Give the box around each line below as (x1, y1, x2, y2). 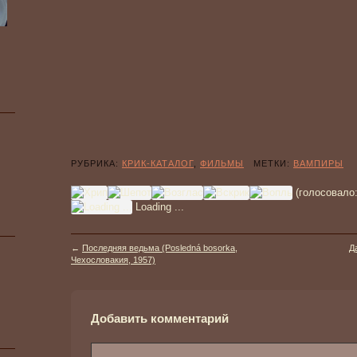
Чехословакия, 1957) (71, 255, 155, 265)
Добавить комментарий (91, 312, 229, 325)
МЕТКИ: (244, 159, 293, 168)
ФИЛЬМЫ (200, 159, 244, 168)
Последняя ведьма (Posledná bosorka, (82, 243, 237, 253)
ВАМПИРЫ (293, 159, 343, 168)
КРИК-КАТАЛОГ (122, 159, 194, 168)
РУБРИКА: (71, 159, 122, 168)
